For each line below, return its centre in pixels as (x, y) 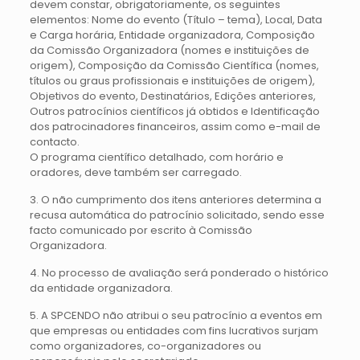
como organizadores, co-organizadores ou (145, 346)
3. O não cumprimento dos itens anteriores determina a (175, 200)
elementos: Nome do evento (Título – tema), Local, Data (176, 20)
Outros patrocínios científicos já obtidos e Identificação (174, 111)
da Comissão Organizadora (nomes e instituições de (169, 50)
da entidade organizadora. (101, 288)
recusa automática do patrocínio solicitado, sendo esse (177, 215)
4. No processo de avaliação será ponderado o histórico (179, 273)
